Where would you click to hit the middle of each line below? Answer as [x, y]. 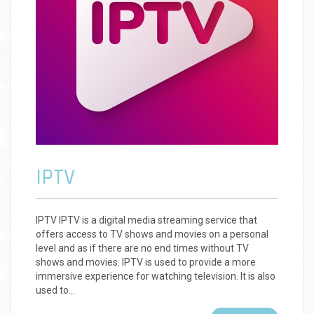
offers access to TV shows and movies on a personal [152, 234]
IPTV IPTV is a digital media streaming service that [146, 220]
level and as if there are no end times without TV [142, 248]
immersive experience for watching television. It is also [156, 277]
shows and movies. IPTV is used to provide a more [146, 262]
